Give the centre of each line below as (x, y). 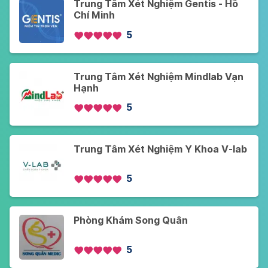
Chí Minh (94, 16)
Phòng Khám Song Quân (131, 220)
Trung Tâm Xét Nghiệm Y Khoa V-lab (161, 149)
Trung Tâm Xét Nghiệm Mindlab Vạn (159, 77)
